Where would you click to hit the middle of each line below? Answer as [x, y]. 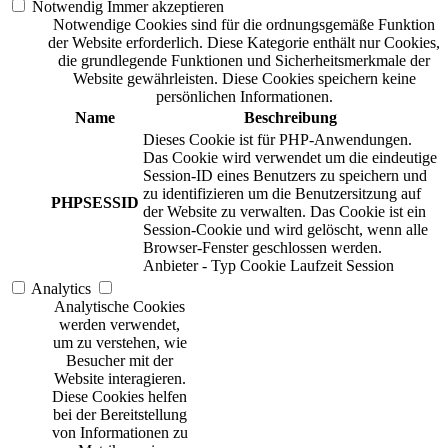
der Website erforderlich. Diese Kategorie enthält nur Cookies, [244, 42]
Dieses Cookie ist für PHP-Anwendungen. [277, 139]
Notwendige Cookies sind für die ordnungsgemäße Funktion [244, 24]
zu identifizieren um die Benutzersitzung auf [282, 193]
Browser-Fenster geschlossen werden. [262, 247]
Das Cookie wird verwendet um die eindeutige [290, 157]
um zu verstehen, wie [119, 342]
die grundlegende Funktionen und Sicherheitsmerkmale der [244, 60]
